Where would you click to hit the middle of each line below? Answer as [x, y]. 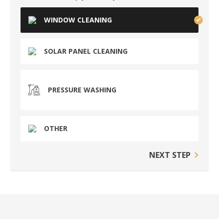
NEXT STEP [170, 155]
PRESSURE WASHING [82, 89]
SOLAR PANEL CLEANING [86, 51]
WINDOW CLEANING [78, 20]
